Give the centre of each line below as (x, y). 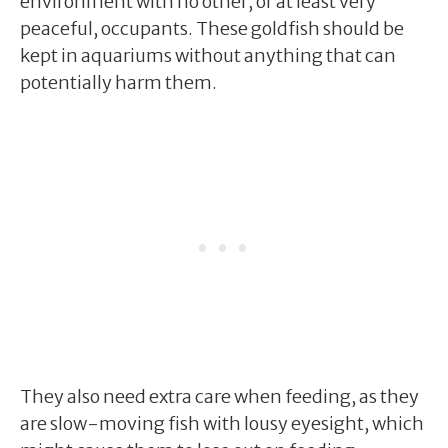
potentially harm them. (118, 82)
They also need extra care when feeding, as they (219, 396)
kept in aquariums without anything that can (208, 55)
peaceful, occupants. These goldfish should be (212, 28)
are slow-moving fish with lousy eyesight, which (222, 423)
